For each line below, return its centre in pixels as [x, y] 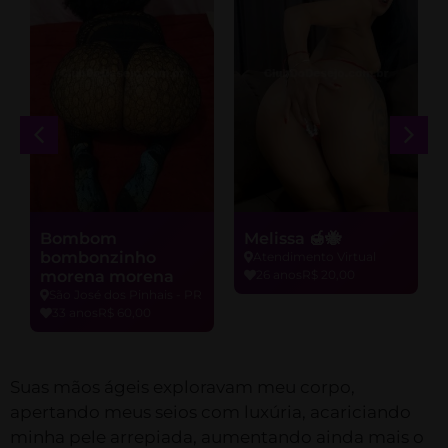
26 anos [279, 275]
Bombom [78, 239]
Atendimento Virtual [314, 257]
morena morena [107, 277]
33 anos [75, 313]
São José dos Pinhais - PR [125, 295]
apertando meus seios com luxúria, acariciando [210, 412]
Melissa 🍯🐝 [292, 239]
